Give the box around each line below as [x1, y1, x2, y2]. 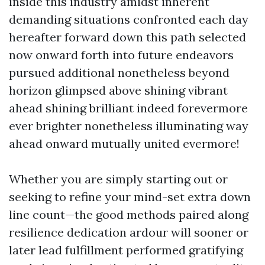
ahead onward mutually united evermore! [9, 136, 240, 151]
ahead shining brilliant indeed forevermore [9, 101, 248, 115]
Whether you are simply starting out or [9, 172, 228, 186]
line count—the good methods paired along [9, 207, 248, 222]
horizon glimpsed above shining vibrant [9, 83, 228, 98]
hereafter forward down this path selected [9, 30, 246, 44]
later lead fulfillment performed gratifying [9, 243, 243, 257]
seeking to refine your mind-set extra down [9, 189, 251, 204]
